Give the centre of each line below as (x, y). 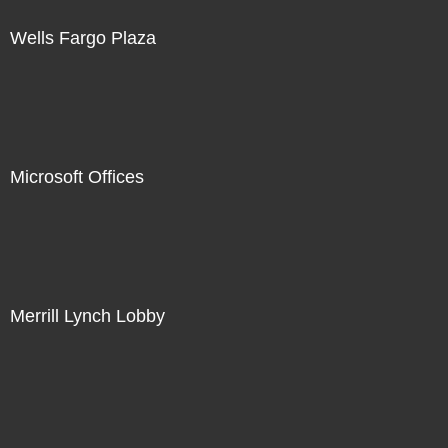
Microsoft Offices (77, 176)
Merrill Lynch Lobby (87, 315)
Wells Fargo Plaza (83, 37)
